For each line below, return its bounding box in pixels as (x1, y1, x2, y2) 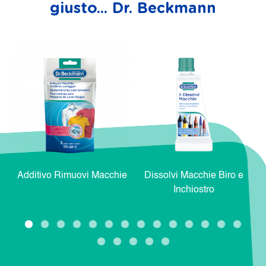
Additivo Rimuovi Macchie (17, 171, 127, 181)
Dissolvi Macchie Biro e (144, 171, 243, 181)
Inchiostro (173, 185, 214, 195)
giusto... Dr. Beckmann (50, 1, 216, 17)
